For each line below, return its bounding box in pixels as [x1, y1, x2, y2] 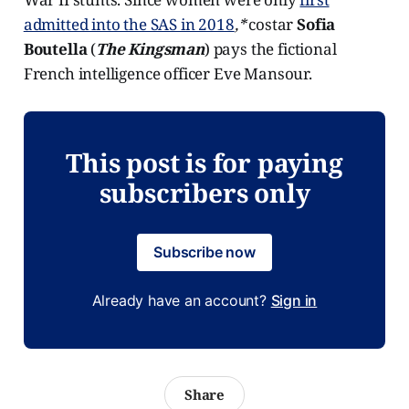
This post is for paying [66, 145, 343, 181]
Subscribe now [153, 243, 256, 262]
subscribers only [99, 175, 310, 211]
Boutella [23, 38, 88, 60]
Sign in [270, 291, 318, 310]
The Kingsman [96, 38, 204, 60]
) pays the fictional [204, 38, 337, 60]
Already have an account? [91, 291, 271, 310]
